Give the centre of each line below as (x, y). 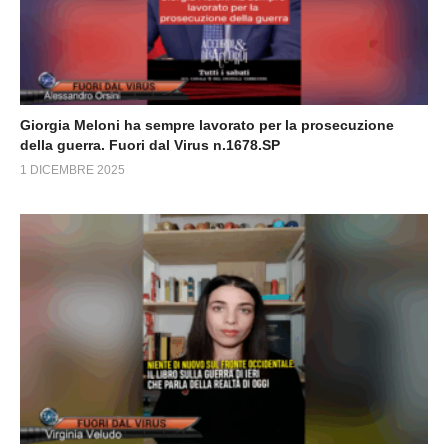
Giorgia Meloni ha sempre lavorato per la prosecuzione (207, 125)
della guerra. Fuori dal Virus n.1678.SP (150, 145)
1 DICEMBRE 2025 (72, 170)
